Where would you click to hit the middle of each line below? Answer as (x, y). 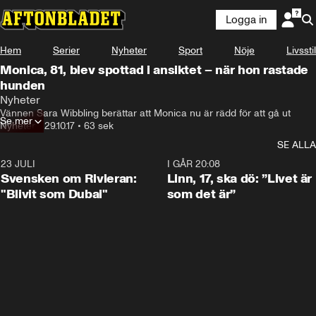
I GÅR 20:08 (193, 164)
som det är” (201, 194)
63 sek (99, 126)
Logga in (246, 20)
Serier (66, 50)
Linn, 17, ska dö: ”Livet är (239, 178)
